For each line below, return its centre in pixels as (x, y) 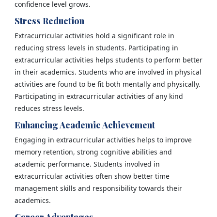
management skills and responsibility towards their (98, 188)
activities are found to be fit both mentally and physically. (107, 84)
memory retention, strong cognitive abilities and (93, 152)
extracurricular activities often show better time (92, 176)
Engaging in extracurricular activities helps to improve (103, 139)
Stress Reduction (49, 21)
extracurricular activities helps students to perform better (108, 60)
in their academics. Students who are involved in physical (108, 72)
